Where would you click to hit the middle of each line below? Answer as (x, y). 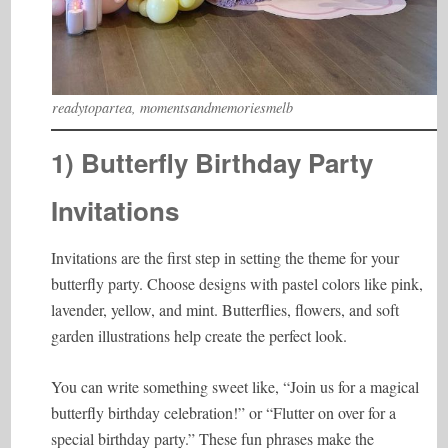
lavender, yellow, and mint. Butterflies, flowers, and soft (225, 309)
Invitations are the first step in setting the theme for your (225, 257)
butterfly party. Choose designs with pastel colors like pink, (237, 283)
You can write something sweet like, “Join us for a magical (235, 386)
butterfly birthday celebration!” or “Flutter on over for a (224, 412)
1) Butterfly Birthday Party (212, 162)
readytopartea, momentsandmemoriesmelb (172, 107)
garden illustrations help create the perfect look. (199, 335)
